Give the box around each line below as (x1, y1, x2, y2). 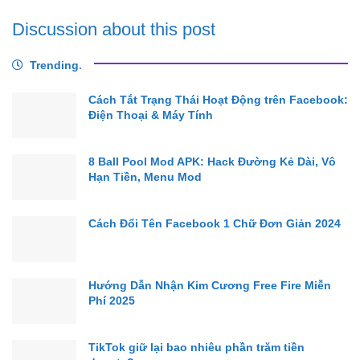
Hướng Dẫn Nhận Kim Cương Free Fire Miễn (88, 279, 331, 292)
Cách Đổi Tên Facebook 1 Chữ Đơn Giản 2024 (88, 217, 341, 231)
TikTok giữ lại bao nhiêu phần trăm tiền (88, 341, 305, 354)
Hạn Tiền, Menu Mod (88, 170, 202, 183)
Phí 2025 (88, 294, 135, 308)
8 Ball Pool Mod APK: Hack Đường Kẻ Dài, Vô (88, 154, 336, 168)
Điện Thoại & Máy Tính (88, 108, 213, 121)
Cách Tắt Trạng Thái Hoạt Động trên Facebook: (88, 92, 348, 106)
